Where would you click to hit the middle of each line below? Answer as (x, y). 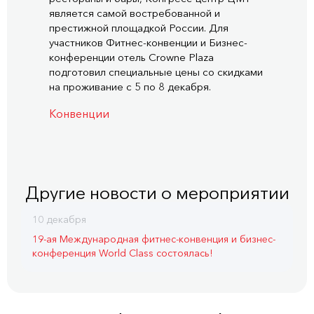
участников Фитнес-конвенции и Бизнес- (148, 43)
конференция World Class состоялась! (122, 253)
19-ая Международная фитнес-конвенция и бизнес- (154, 239)
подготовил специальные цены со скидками (156, 72)
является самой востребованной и (135, 13)
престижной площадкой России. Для (139, 28)
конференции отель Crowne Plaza (131, 57)
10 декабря (59, 220)
